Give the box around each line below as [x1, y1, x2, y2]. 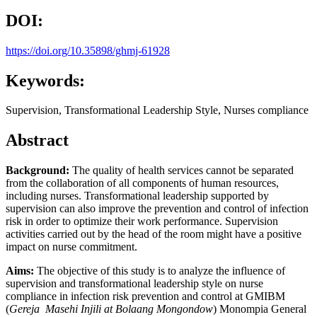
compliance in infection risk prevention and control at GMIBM [6, 290, 285, 303]
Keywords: [6, 71, 85, 90]
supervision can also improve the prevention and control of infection [6, 202, 309, 215]
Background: [6, 164, 69, 177]
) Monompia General [213, 303, 306, 316]
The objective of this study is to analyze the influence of [34, 265, 285, 277]
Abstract [6, 131, 69, 150]
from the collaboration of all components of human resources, [6, 177, 279, 190]
